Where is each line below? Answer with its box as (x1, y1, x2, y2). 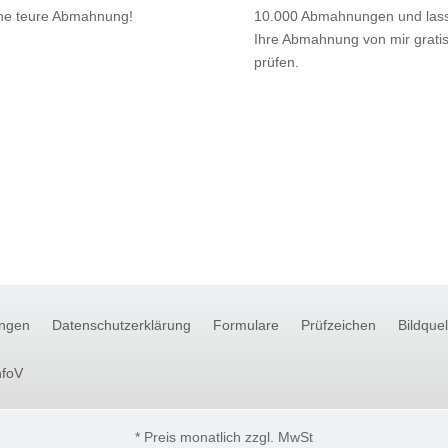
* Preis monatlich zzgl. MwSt (135, 428, 313, 445)
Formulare (213, 316, 279, 333)
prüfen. (253, 53, 299, 70)
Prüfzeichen (301, 316, 376, 333)
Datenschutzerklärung (52, 316, 191, 333)
